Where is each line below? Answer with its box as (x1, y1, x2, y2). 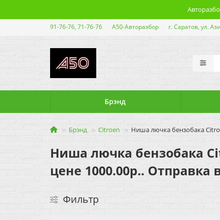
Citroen (98, 125, 120, 134)
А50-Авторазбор (112, 23, 159, 30)
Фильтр (63, 192, 99, 206)
